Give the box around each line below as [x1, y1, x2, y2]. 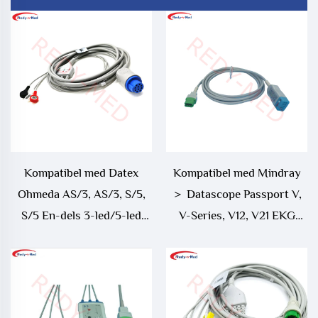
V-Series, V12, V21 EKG [178, 209, 295, 223]
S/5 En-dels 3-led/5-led [21, 209, 141, 223]
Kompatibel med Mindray [172, 166, 301, 180]
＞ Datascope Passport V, [172, 187, 302, 202]
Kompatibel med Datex [24, 166, 138, 180]
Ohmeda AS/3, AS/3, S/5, [17, 187, 146, 202]
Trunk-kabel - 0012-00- [177, 230, 297, 244]
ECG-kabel [54, 230, 109, 244]
